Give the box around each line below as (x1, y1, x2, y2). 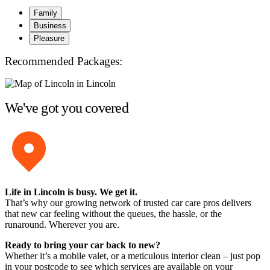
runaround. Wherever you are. (5, 219, 119, 230)
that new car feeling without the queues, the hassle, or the (5, 209, 222, 219)
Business (34, 21, 66, 31)
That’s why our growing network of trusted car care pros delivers (5, 198, 251, 209)
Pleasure (34, 34, 64, 43)
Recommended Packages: (5, 54, 122, 67)
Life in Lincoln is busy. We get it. (5, 187, 137, 198)
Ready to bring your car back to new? (5, 240, 160, 251)
